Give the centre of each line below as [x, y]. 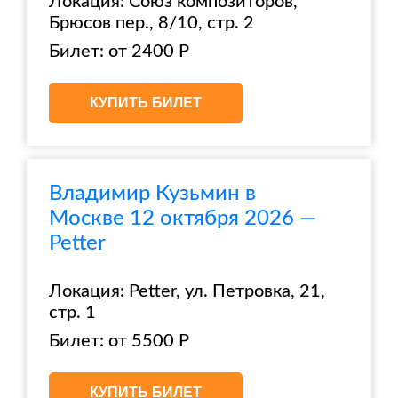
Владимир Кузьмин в [152, 194]
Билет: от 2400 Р [119, 52]
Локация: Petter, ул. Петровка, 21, [187, 291]
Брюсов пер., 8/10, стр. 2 [151, 23]
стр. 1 [72, 313]
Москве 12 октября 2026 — [183, 219]
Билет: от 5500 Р [119, 341]
